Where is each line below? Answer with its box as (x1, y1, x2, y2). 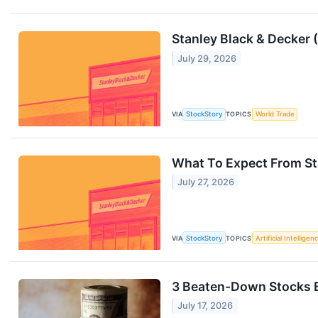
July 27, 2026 (177, 177, 235, 188)
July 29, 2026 (177, 53, 237, 64)
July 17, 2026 (177, 300, 234, 312)
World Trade (255, 110, 295, 119)
